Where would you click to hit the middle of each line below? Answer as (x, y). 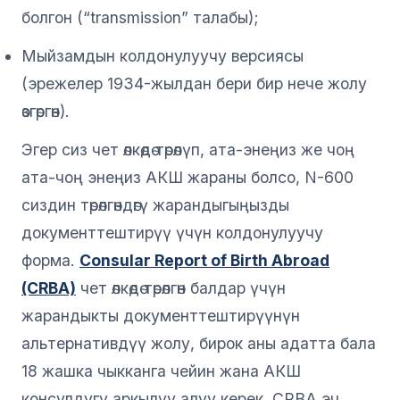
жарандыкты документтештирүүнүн (161, 315)
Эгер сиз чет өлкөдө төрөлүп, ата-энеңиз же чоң (188, 149)
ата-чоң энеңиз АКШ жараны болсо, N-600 (187, 177)
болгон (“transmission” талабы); (140, 17)
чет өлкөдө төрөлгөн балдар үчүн (181, 287)
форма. (50, 260)
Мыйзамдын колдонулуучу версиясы (162, 55)
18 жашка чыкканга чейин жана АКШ (161, 371)
